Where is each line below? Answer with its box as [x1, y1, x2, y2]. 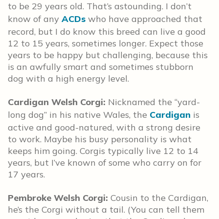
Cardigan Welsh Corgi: [8, 96, 106, 108]
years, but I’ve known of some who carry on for [8, 157, 201, 168]
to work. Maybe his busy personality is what [8, 133, 192, 145]
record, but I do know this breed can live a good [8, 26, 206, 37]
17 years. [8, 169, 45, 180]
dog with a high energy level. [8, 73, 129, 84]
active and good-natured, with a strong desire [8, 122, 200, 133]
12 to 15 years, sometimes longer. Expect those [8, 38, 203, 49]
